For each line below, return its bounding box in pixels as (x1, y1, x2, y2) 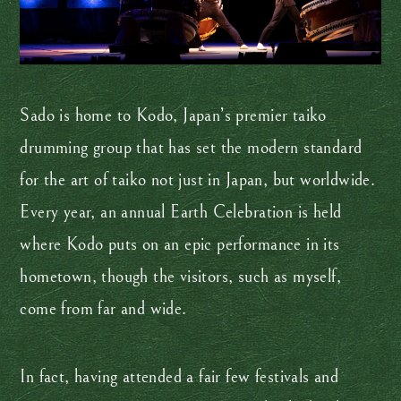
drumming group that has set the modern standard (20, 137, 363, 158)
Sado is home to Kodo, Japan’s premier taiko (20, 105, 327, 126)
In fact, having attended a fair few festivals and (20, 366, 339, 388)
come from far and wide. (20, 298, 192, 320)
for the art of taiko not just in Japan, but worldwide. (20, 169, 376, 191)
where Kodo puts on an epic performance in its (20, 234, 340, 255)
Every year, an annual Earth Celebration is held (20, 201, 342, 223)
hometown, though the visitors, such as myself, (20, 266, 341, 287)
